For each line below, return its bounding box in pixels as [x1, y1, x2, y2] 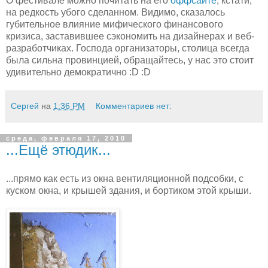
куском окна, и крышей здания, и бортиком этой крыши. [6, 185, 251, 196]
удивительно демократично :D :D [6, 67, 151, 78]
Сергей [11, 101, 39, 111]
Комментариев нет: [96, 101, 172, 111]
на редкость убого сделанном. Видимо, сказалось [6, 7, 225, 18]
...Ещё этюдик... [6, 142, 111, 159]
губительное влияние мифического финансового [6, 19, 223, 30]
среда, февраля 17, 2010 [6, 135, 126, 142]
